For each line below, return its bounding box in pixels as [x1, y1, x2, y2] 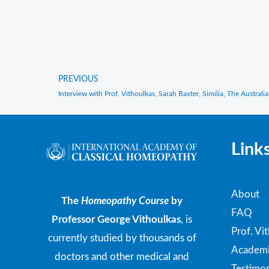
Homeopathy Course [81, 196, 172, 207]
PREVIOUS [58, 75, 98, 84]
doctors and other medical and [55, 252, 190, 262]
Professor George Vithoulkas [52, 214, 181, 225]
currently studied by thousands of [47, 233, 196, 244]
